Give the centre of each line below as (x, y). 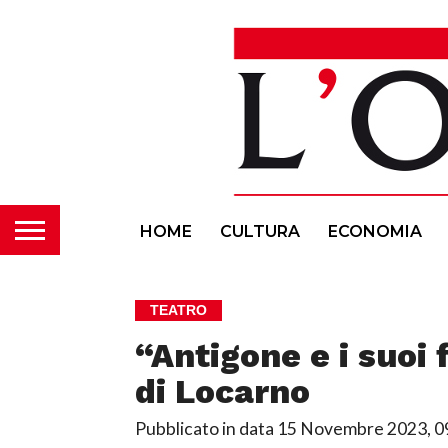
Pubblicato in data (204, 428)
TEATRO (178, 310)
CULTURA (260, 231)
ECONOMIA (375, 231)
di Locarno (222, 391)
